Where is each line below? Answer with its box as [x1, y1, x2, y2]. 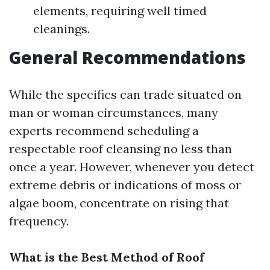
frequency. [9, 213, 69, 228]
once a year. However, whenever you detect [9, 159, 254, 174]
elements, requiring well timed [33, 3, 207, 18]
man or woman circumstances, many [9, 105, 218, 120]
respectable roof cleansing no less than [9, 141, 232, 156]
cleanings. [33, 21, 90, 36]
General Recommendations [9, 46, 246, 69]
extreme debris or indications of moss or [9, 177, 241, 192]
